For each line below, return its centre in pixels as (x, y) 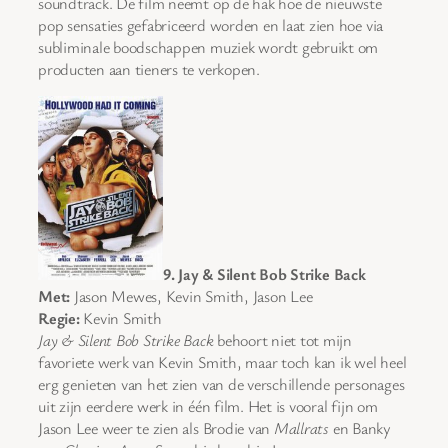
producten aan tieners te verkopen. (149, 68)
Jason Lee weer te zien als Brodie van (156, 428)
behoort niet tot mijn (283, 340)
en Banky (359, 428)
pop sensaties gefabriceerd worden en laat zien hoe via (211, 24)
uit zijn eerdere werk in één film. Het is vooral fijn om (208, 406)
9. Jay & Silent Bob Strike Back (264, 274)
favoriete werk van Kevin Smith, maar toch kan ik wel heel (222, 362)
